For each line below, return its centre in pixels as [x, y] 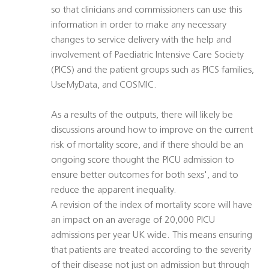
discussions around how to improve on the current [152, 131]
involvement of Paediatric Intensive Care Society [147, 56]
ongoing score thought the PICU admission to [143, 161]
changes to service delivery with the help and [141, 41]
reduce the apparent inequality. [114, 191]
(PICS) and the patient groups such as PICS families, [153, 71]
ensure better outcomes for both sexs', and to [145, 176]
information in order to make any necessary [139, 26]
